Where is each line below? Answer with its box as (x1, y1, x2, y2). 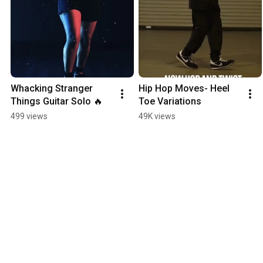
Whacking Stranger (11, 83, 93, 95)
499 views (11, 112, 48, 122)
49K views (139, 112, 176, 122)
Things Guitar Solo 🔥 (11, 96, 103, 107)
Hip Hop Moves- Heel (139, 83, 230, 95)
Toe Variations (139, 96, 201, 107)
